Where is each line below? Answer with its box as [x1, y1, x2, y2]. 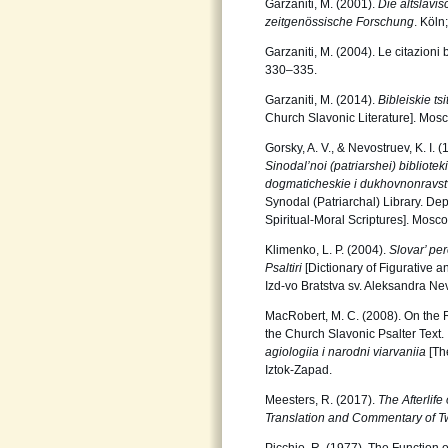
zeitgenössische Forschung [265, 15, 414, 29]
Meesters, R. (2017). [265, 393, 378, 407]
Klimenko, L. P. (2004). [265, 243, 389, 257]
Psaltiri [265, 261, 305, 275]
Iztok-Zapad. [265, 363, 332, 377]
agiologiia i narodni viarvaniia [265, 345, 429, 359]
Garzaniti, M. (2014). [265, 93, 378, 107]
